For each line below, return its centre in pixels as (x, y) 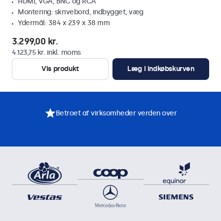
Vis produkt (60, 69)
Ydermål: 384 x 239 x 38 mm (64, 23)
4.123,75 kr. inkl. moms (46, 53)
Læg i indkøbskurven (161, 69)
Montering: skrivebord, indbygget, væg (81, 12)
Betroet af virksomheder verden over (116, 113)
